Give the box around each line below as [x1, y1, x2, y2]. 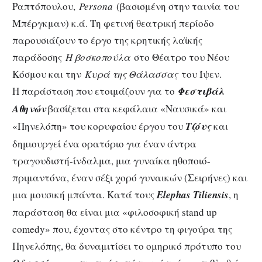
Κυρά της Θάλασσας [85, 67, 178, 81]
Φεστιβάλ [177, 84, 224, 99]
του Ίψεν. [178, 67, 222, 81]
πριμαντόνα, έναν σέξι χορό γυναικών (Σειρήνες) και [12, 171, 247, 185]
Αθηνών [12, 102, 46, 116]
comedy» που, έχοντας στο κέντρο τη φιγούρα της [12, 222, 232, 236]
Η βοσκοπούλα [65, 50, 130, 64]
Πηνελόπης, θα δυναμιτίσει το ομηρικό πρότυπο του [12, 239, 241, 253]
